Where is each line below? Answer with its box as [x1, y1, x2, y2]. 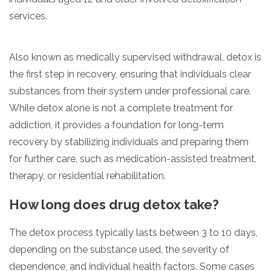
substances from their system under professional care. [9, 85, 251, 97]
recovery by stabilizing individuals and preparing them [9, 135, 249, 148]
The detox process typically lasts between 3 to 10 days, [9, 226, 258, 238]
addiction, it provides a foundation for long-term [9, 119, 224, 131]
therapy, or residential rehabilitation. [9, 169, 166, 181]
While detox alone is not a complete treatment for [9, 102, 233, 114]
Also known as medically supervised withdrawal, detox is [9, 51, 261, 63]
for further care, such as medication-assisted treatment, [9, 152, 256, 165]
